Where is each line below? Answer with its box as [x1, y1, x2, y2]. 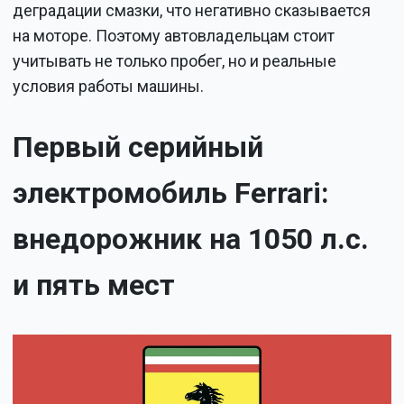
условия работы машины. [13, 76, 205, 96]
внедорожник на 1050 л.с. [13, 222, 370, 257]
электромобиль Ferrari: [13, 176, 330, 211]
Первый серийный [13, 130, 264, 165]
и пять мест [13, 268, 176, 303]
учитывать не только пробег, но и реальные [13, 50, 337, 70]
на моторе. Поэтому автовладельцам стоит [13, 25, 335, 45]
